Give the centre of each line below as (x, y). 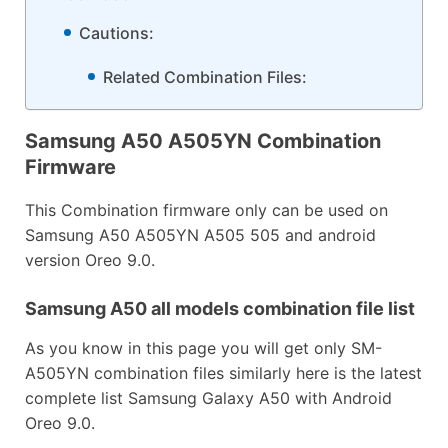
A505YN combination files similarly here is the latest (223, 372)
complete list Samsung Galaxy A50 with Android (208, 397)
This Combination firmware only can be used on (206, 209)
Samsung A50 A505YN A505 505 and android (200, 234)
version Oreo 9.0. (90, 259)
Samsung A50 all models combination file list (220, 308)
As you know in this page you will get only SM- (203, 347)
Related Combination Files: (205, 76)
